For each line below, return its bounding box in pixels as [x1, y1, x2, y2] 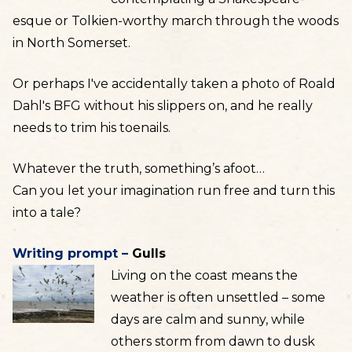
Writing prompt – [13, 246, 132, 261]
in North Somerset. [13, 35, 130, 50]
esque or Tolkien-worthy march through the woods [13, 13, 339, 28]
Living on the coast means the [110, 268, 298, 283]
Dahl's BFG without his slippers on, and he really [13, 98, 313, 113]
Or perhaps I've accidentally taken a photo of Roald [13, 76, 335, 91]
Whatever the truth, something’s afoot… [13, 161, 265, 176]
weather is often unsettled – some [110, 290, 325, 305]
